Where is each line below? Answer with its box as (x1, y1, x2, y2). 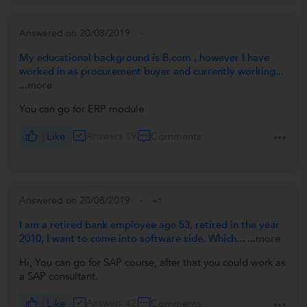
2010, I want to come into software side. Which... (19, 231, 247, 245)
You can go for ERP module (19, 101, 144, 116)
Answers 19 (86, 130, 137, 143)
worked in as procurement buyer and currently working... (19, 64, 284, 78)
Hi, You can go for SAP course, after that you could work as (19, 255, 285, 269)
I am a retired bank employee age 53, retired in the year (19, 217, 280, 232)
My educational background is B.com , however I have (19, 50, 269, 64)
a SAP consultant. (19, 269, 98, 283)
